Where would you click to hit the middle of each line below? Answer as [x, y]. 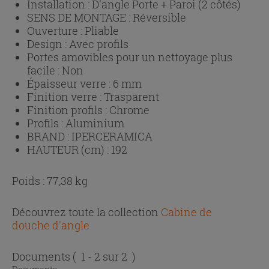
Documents [42, 257]
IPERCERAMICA [112, 137]
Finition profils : [68, 110]
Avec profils [99, 44]
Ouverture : [56, 31]
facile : [44, 71]
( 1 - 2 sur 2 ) [104, 257]
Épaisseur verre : [70, 84]
